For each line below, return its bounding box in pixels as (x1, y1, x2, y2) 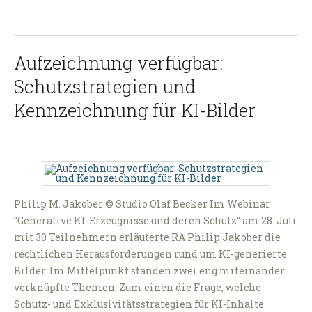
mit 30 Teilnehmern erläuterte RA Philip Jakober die (14, 231, 281, 244)
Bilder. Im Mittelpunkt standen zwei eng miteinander (14, 264, 285, 278)
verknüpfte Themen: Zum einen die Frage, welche (14, 281, 261, 295)
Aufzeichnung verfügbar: (14, 51, 223, 75)
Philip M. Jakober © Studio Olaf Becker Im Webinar (14, 197, 270, 211)
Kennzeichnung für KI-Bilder (14, 98, 256, 123)
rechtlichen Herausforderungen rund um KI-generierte (14, 247, 287, 261)
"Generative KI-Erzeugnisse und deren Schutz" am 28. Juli (14, 214, 297, 228)
